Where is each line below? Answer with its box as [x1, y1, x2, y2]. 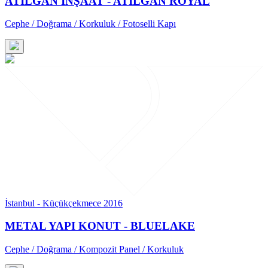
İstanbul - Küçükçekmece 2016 [5, 197, 123, 208]
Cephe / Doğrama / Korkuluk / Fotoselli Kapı [5, 19, 176, 29]
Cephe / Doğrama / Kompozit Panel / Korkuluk [5, 244, 184, 255]
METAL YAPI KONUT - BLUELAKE [5, 220, 195, 233]
